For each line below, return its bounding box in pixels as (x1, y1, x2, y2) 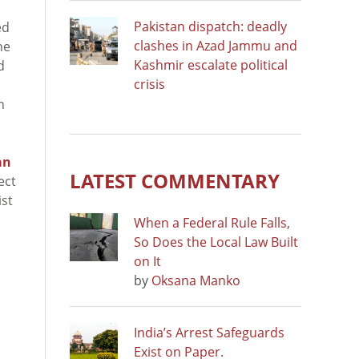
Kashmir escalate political (134, 55, 288, 74)
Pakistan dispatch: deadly (134, 17, 287, 35)
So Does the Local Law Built (134, 232, 298, 251)
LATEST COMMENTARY (70, 167, 280, 194)
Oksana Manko (151, 271, 240, 289)
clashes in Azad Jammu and (134, 36, 297, 54)
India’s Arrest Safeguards (134, 323, 284, 341)
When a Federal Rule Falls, (134, 213, 290, 232)
